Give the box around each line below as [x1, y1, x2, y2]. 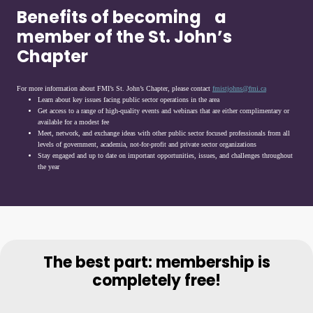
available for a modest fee [38, 118, 109, 126]
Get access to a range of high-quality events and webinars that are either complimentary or [38, 107, 289, 115]
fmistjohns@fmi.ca [212, 85, 266, 92]
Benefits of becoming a [17, 6, 226, 29]
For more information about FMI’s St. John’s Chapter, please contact [17, 85, 212, 92]
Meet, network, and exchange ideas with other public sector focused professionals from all [38, 129, 290, 137]
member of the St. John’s [17, 25, 232, 48]
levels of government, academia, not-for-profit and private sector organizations [38, 140, 256, 148]
